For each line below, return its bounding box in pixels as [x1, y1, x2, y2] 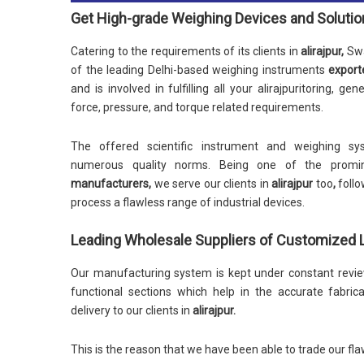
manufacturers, [71, 177, 154, 190]
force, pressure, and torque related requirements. [71, 101, 323, 114]
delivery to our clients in [71, 304, 193, 317]
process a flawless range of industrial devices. [71, 196, 305, 209]
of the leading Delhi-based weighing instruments [71, 63, 329, 76]
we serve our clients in [154, 177, 272, 190]
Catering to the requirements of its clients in [71, 45, 301, 58]
